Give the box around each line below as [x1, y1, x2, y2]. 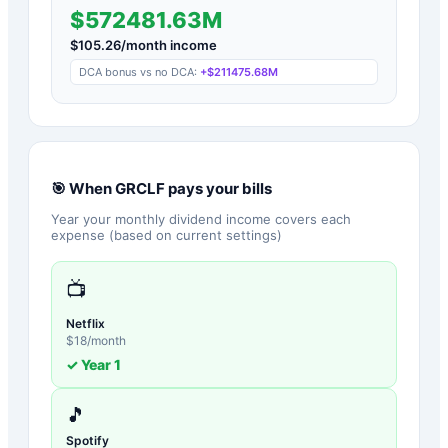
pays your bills [165, 178, 272, 198]
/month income [121, 36, 217, 53]
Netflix [66, 315, 105, 331]
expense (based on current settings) [51, 226, 282, 243]
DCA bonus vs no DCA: [79, 64, 200, 79]
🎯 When [51, 178, 115, 198]
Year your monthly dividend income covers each [51, 210, 351, 227]
